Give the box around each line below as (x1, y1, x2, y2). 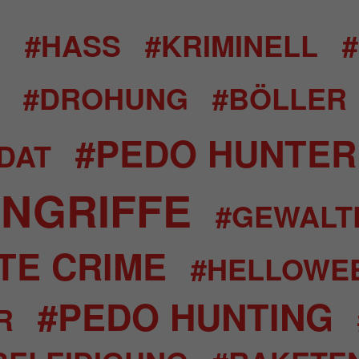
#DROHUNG (22, 77, 188, 119)
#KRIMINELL (144, 24, 318, 66)
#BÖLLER (212, 77, 347, 119)
